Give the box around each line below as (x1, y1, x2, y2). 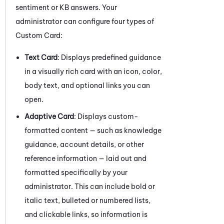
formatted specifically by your (24, 167, 127, 177)
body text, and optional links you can (24, 80, 150, 90)
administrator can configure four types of (15, 16, 154, 26)
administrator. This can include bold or (24, 181, 155, 191)
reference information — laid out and (24, 153, 146, 163)
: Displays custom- (74, 111, 138, 121)
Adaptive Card (24, 111, 74, 121)
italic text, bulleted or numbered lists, (24, 195, 150, 205)
